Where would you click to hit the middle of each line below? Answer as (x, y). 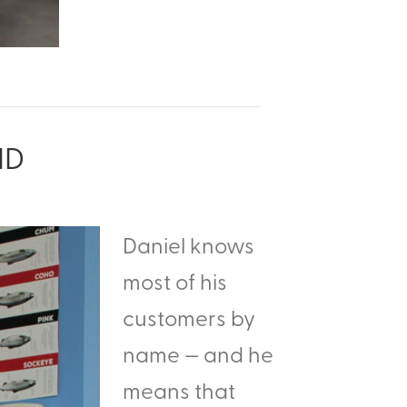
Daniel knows (189, 244)
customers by (189, 317)
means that (179, 390)
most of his (175, 281)
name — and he (198, 353)
